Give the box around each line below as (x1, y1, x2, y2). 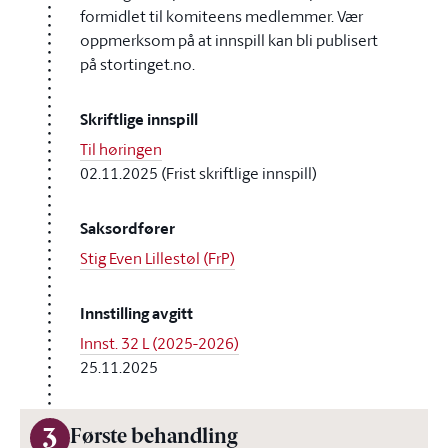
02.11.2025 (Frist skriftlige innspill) (80, 162, 317, 184)
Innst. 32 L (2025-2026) (80, 332, 239, 354)
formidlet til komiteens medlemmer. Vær (80, 5, 363, 27)
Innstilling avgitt (80, 302, 193, 325)
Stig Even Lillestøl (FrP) (80, 247, 235, 269)
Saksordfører (80, 217, 175, 240)
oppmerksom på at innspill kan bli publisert (80, 29, 378, 51)
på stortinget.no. (80, 53, 195, 75)
